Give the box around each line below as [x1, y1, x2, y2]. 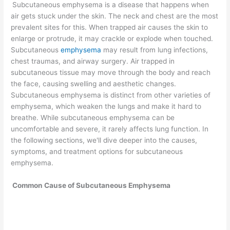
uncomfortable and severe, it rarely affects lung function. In [11, 125, 209, 133]
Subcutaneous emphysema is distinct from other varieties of [11, 91, 211, 100]
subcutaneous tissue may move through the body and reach [11, 68, 211, 77]
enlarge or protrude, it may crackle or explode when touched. [11, 34, 214, 43]
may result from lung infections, [101, 46, 208, 54]
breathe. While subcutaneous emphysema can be [11, 113, 175, 122]
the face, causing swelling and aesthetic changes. [11, 80, 177, 88]
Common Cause [11, 181, 67, 190]
